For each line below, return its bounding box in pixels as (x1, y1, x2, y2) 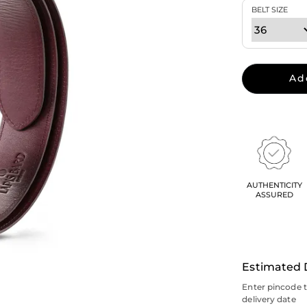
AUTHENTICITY (246, 180, 302, 190)
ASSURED (255, 189, 293, 199)
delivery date (242, 294, 296, 305)
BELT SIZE (251, 4, 288, 14)
